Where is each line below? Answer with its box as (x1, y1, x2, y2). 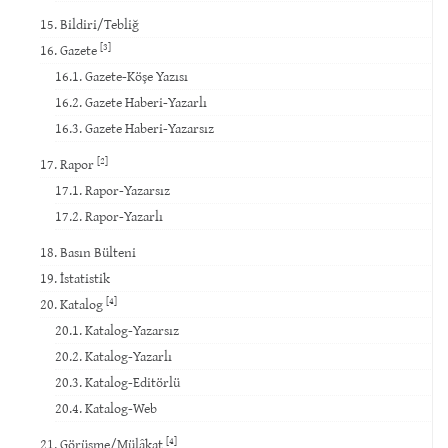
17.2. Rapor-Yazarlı (55, 205, 163, 226)
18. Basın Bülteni (40, 241, 136, 262)
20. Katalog (40, 293, 106, 314)
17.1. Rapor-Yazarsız (55, 179, 170, 200)
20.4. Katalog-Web (55, 397, 157, 418)
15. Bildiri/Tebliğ (40, 13, 139, 34)
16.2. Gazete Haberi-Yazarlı (55, 91, 207, 112)
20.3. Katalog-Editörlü (55, 371, 180, 392)
